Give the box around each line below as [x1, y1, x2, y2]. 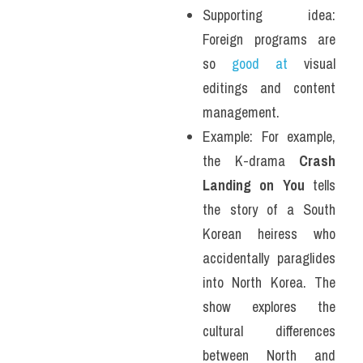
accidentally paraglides [203, 248, 335, 268]
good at [232, 53, 288, 74]
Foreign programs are [203, 29, 335, 49]
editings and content [203, 78, 335, 98]
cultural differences [203, 321, 335, 341]
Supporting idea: [203, 5, 335, 25]
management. [203, 102, 280, 122]
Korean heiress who [203, 224, 335, 244]
